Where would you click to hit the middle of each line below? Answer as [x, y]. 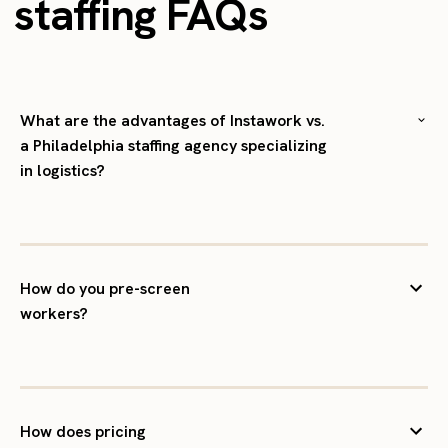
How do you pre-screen [105, 288]
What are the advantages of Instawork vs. [172, 120]
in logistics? [62, 170]
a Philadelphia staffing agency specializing [173, 145]
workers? [54, 313]
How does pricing [83, 431]
